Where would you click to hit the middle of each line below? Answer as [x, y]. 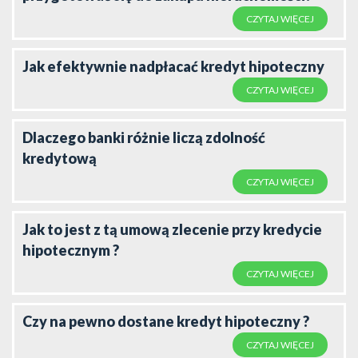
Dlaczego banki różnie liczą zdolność [144, 137]
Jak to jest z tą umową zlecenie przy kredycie [172, 229]
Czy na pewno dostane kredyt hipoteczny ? [166, 321]
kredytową [60, 158]
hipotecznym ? [71, 250]
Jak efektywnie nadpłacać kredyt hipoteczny [173, 66]
